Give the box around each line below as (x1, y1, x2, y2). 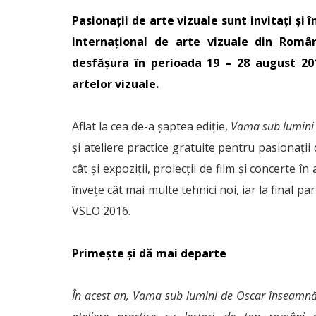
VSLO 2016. (72, 203, 130, 219)
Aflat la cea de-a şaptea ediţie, (72, 119, 231, 134)
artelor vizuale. (72, 76, 159, 92)
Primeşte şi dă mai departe (72, 245, 226, 261)
